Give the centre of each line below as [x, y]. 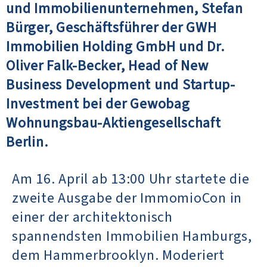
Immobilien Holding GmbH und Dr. [115, 46]
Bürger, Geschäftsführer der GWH [111, 27]
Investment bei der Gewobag [98, 104]
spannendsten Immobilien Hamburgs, [132, 236]
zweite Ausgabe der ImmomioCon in [127, 198]
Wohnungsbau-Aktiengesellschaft [114, 123]
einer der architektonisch [92, 217]
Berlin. [27, 142]
